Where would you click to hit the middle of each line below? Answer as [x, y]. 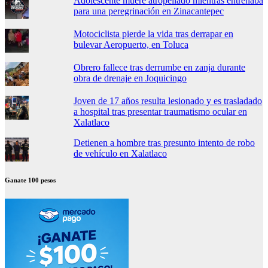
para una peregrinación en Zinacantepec [148, 11]
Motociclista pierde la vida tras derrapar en [153, 33]
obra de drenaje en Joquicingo [130, 78]
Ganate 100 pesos [30, 180]
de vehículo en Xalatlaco [120, 153]
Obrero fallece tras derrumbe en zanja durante [159, 67]
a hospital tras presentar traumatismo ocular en [160, 111]
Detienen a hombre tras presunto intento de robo [164, 142]
